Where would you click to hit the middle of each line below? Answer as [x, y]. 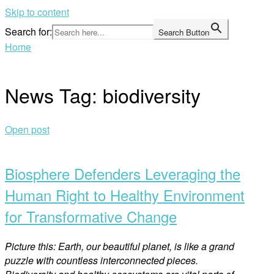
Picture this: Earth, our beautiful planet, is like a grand [120, 246]
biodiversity [152, 95]
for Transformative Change [91, 216]
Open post [27, 129]
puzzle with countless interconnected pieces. [102, 260]
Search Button [184, 32]
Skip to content [37, 12]
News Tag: [54, 95]
